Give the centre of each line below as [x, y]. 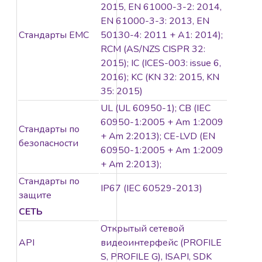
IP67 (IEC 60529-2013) [151, 189]
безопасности [49, 144]
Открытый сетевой [142, 229]
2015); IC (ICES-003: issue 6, [161, 63]
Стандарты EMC [54, 35]
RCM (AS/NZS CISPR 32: [153, 49]
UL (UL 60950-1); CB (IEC [156, 108]
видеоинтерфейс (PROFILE [161, 243]
